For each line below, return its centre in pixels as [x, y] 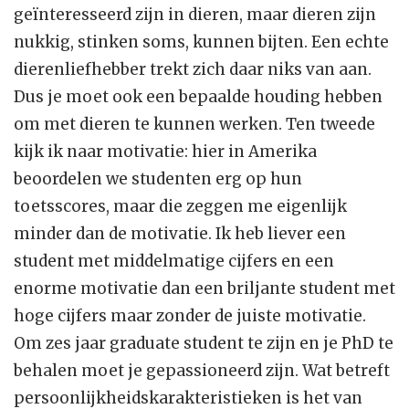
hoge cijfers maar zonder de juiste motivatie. [190, 316]
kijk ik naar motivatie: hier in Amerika [165, 152]
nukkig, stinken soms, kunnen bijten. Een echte [201, 42]
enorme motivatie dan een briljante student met [204, 289]
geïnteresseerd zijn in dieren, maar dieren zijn [195, 15]
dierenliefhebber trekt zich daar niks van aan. [193, 70]
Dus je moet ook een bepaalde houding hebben [198, 97]
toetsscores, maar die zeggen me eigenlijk [180, 207]
